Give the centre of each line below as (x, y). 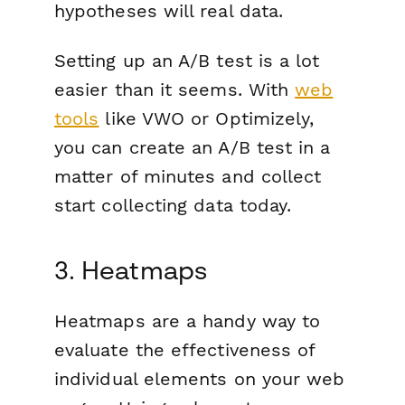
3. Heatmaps (131, 270)
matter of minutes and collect (188, 177)
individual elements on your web (200, 379)
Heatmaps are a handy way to (188, 321)
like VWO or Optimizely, (207, 119)
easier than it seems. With (175, 90)
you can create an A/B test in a (193, 148)
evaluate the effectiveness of (185, 350)
